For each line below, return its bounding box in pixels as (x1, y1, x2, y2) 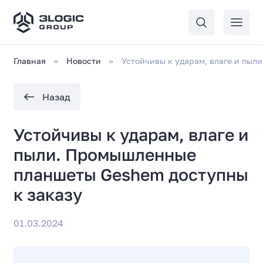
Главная (14, 56, 46, 66)
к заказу (14, 184, 83, 204)
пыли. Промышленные (14, 144, 197, 164)
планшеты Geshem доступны (14, 164, 249, 184)
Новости (66, 56, 102, 66)
